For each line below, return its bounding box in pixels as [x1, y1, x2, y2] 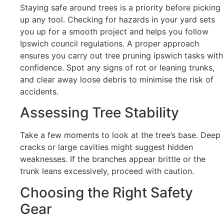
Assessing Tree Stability [20, 104, 179, 121]
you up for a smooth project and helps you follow [20, 26, 208, 36]
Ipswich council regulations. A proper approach [20, 38, 199, 48]
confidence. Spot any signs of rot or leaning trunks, [20, 62, 214, 72]
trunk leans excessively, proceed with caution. [20, 166, 194, 176]
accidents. [20, 86, 58, 96]
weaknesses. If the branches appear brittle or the [20, 154, 205, 164]
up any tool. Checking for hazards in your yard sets [20, 14, 215, 24]
